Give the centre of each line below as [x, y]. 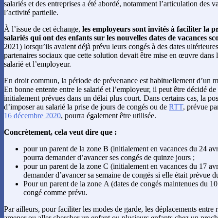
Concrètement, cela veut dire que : [60, 132]
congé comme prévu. [55, 192]
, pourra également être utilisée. [109, 115]
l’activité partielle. [31, 12]
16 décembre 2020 [32, 115]
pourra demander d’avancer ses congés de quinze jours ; [109, 157]
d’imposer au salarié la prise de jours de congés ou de [86, 107]
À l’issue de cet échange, [43, 29]
